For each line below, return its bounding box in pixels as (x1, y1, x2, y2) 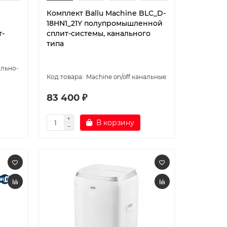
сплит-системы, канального (46, 29, 150, 38)
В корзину (96, 118, 134, 127)
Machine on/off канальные (86, 73, 166, 81)
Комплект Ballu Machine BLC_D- (46, 9, 166, 18)
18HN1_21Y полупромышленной (46, 19, 163, 28)
